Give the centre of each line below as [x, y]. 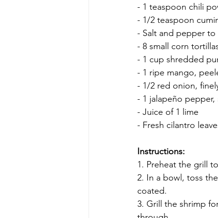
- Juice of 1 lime [168, 112]
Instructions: [161, 151]
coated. [152, 191]
